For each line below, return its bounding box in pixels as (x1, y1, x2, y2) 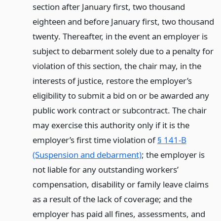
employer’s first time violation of (32, 134, 157, 146)
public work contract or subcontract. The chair (32, 105, 207, 116)
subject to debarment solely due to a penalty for (32, 45, 214, 57)
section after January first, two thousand (32, 1, 185, 13)
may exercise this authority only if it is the (32, 119, 189, 131)
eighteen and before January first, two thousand (32, 16, 214, 28)
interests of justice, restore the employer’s (32, 75, 192, 87)
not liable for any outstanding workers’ (32, 164, 179, 176)
